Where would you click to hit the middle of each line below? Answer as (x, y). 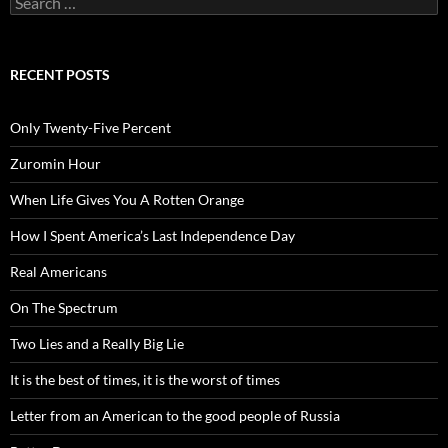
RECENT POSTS (60, 75)
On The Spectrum (64, 308)
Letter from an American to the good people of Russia (175, 416)
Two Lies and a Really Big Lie (97, 344)
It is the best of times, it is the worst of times (145, 380)
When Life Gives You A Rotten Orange (127, 200)
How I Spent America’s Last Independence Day (152, 236)
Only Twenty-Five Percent (90, 128)
